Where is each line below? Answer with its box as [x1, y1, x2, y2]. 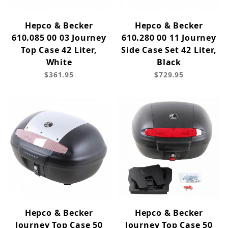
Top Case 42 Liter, [21, 44, 97, 56]
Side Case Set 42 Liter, [121, 44, 217, 56]
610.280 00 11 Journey [122, 32, 216, 44]
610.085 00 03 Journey [12, 32, 106, 44]
